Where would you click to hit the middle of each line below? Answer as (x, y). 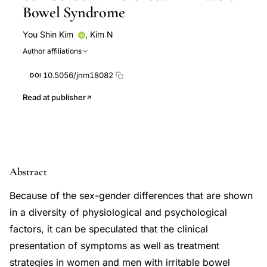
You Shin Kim (48, 34)
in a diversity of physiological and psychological (118, 212)
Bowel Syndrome (74, 12)
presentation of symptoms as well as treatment (114, 246)
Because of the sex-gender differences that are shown (131, 195)
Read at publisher (54, 97)
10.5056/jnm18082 (78, 75)
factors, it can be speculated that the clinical (109, 229)
